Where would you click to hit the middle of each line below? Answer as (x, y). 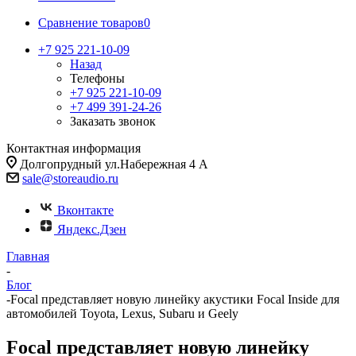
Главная (28, 256)
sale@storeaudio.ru (70, 178)
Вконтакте (85, 210)
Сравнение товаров (91, 23)
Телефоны (97, 78)
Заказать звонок (113, 121)
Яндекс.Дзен (92, 229)
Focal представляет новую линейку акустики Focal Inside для (175, 299)
